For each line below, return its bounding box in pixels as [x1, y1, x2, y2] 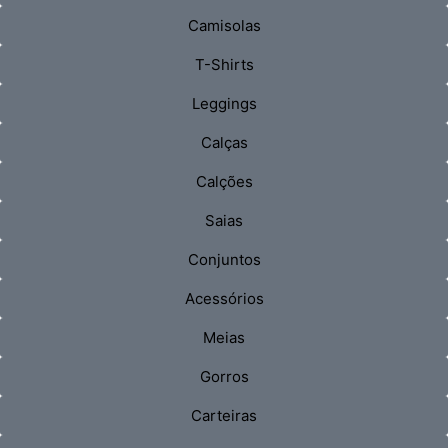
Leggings [191, 93, 257, 113]
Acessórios [184, 288, 264, 308]
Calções [195, 171, 253, 191]
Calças [200, 132, 248, 152]
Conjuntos [187, 249, 261, 269]
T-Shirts [194, 54, 254, 74]
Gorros [199, 366, 249, 386]
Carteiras [191, 405, 257, 425]
